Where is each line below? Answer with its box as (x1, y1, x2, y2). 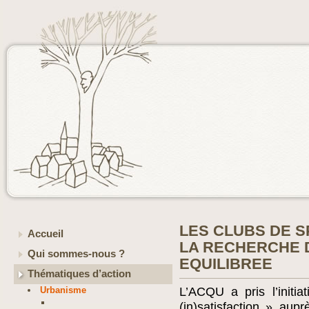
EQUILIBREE (179, 255, 272, 272)
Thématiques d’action (28, 268, 131, 279)
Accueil (28, 228, 63, 239)
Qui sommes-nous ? (28, 248, 125, 259)
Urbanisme (40, 285, 87, 295)
